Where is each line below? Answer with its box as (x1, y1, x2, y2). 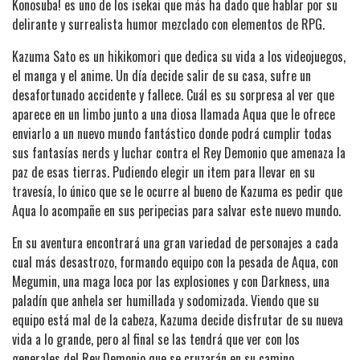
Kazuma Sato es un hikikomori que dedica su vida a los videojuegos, (12, 46, 346, 66)
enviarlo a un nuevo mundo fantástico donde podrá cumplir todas (12, 123, 332, 143)
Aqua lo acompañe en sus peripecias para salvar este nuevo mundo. (12, 200, 341, 220)
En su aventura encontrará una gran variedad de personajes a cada (12, 232, 338, 252)
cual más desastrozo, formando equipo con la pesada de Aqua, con (12, 252, 338, 272)
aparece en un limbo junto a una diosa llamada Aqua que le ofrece (12, 104, 335, 124)
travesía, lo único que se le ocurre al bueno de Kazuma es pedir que (12, 181, 342, 201)
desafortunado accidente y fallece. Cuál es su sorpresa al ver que (12, 84, 334, 104)
